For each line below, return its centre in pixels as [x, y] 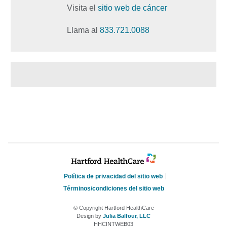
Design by [90, 216]
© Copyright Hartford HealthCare [113, 207]
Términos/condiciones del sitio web [113, 188]
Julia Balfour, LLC [127, 216]
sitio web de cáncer [133, 8]
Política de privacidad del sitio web [113, 176]
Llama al [83, 30]
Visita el [82, 8]
